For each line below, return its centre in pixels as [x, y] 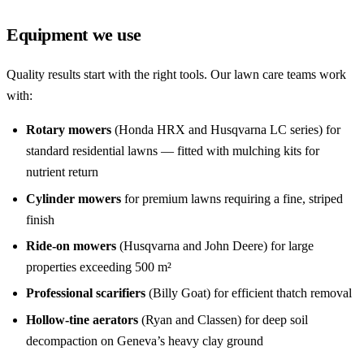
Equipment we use [74, 35]
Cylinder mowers [74, 198]
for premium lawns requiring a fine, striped [232, 198]
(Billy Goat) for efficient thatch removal [249, 293]
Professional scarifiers [86, 293]
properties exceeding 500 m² [99, 267]
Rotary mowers [69, 130]
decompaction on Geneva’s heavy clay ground [145, 340]
